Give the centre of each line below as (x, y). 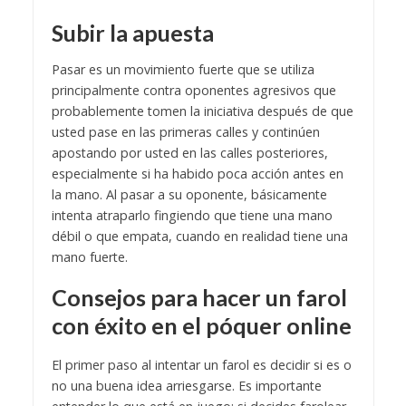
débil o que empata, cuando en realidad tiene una (199, 236)
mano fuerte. (89, 256)
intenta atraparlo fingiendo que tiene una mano (192, 215)
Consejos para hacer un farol (199, 297)
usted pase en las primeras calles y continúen (185, 131)
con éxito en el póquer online (201, 325)
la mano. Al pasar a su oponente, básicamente (189, 194)
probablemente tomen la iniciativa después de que (202, 111)
